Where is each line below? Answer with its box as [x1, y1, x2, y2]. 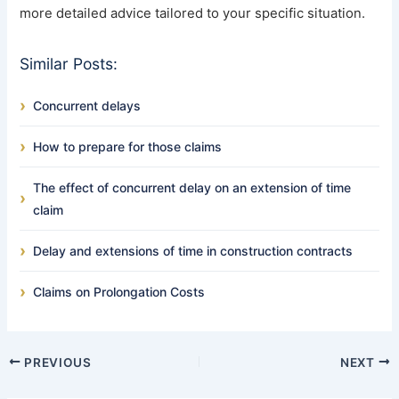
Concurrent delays [33, 98, 142, 114]
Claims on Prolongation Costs [33, 284, 206, 300]
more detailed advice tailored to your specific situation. [20, 5, 366, 22]
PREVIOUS [20, 354, 92, 370]
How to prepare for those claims [33, 139, 223, 155]
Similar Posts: [20, 53, 118, 73]
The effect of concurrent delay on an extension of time [33, 180, 352, 196]
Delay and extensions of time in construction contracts [33, 243, 354, 259]
